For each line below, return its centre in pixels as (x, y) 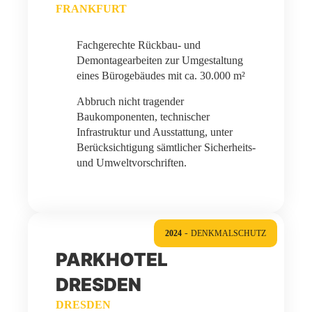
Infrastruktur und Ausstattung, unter (155, 132)
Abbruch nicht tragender (130, 101)
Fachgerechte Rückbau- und (139, 45)
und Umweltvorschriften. (132, 163)
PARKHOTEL (112, 259)
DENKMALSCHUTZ (228, 233)
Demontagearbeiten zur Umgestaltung (160, 60)
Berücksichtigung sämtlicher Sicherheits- (166, 147)
